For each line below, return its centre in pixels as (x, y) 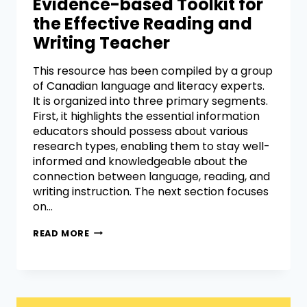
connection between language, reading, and (151, 176)
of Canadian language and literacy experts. (149, 86)
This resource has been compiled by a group (153, 71)
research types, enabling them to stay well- (151, 146)
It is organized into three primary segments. (150, 101)
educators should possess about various (140, 131)
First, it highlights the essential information (146, 116)
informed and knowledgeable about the (140, 161)
